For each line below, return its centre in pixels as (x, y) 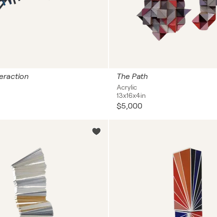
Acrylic (127, 87)
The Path (132, 77)
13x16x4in (132, 95)
